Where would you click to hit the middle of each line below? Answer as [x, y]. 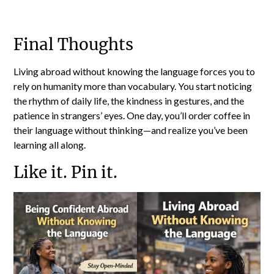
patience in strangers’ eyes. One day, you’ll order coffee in [132, 115]
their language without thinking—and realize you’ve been [131, 130]
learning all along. [50, 144]
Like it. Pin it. [66, 172]
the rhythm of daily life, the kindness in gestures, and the [129, 100]
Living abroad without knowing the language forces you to [135, 71]
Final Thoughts [74, 44]
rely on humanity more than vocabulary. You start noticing [133, 86]
